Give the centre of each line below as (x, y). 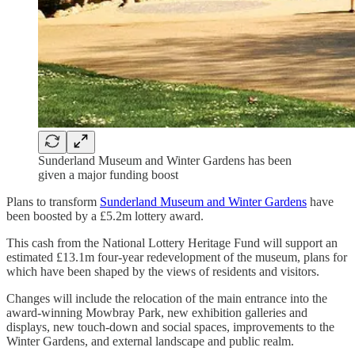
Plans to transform (53, 201)
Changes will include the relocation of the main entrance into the (167, 298)
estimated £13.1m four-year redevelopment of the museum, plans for (177, 257)
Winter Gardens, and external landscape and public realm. (150, 341)
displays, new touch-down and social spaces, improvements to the (170, 326)
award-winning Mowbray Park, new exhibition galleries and (157, 312)
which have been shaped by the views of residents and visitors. (163, 271)
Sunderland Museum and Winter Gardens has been (165, 160)
